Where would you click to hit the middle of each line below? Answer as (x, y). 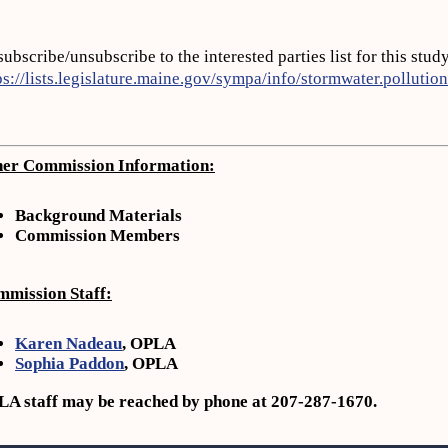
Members (143, 235)
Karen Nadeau (68, 343)
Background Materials (98, 215)
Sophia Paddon (69, 363)
